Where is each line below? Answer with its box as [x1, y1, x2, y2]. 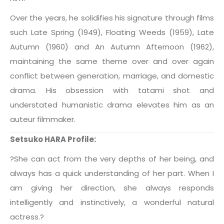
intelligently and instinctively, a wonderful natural [10, 197, 214, 207]
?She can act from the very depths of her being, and [10, 153, 214, 164]
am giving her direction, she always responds [10, 182, 214, 193]
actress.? [10, 211, 44, 222]
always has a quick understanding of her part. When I [10, 168, 214, 178]
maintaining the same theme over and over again [10, 56, 214, 66]
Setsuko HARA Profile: [10, 134, 96, 144]
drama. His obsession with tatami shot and [10, 85, 214, 95]
